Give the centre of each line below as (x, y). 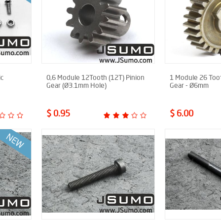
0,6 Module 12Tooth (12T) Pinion (95, 77)
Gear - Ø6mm (189, 85)
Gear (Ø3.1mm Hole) (76, 85)
